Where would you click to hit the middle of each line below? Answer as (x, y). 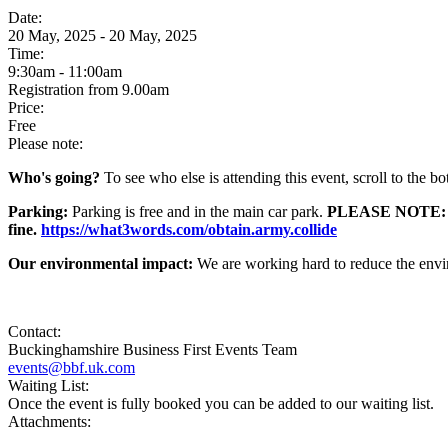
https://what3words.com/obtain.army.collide (189, 230)
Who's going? (56, 178)
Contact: (34, 332)
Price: (26, 108)
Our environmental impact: (102, 264)
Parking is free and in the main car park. (195, 212)
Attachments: (49, 422)
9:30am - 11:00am (65, 72)
